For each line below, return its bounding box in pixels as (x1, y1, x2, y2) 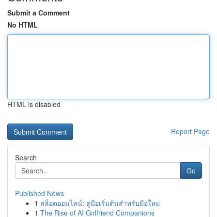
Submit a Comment (7, 8, 70, 17)
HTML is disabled (7, 99, 61, 109)
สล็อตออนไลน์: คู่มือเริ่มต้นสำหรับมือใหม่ (40, 198, 160, 208)
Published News (15, 188, 64, 198)
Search (15, 153, 37, 162)
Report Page (171, 126, 210, 136)
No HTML (7, 20, 38, 30)
